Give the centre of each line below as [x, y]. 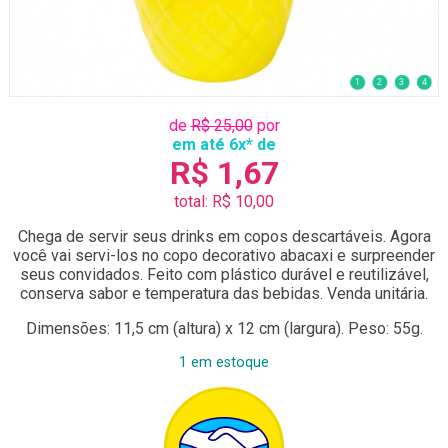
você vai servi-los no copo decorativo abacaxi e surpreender [224, 255]
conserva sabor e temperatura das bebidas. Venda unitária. [224, 293]
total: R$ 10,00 [224, 201]
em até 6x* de [224, 144]
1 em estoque [224, 362]
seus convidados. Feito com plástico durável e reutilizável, [224, 274]
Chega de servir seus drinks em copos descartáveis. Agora [224, 236]
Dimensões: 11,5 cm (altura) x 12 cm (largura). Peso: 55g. [224, 328]
